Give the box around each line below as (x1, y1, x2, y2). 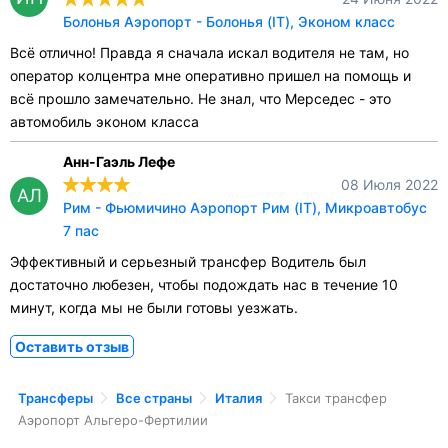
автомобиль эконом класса (10, 112, 199, 130)
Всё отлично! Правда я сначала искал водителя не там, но (10, 43, 409, 61)
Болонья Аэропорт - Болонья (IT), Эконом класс (63, 12, 395, 30)
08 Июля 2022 (341, 175, 438, 193)
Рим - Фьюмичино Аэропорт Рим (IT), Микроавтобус (63, 198, 427, 216)
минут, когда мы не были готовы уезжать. (10, 298, 298, 316)
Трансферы (18, 389, 93, 406)
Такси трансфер (285, 389, 387, 406)
